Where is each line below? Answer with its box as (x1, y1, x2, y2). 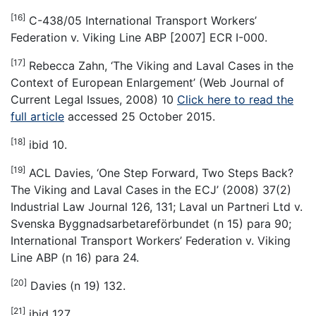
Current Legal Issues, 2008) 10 (11, 92, 177, 107)
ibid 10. (25, 138, 67, 152)
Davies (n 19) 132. (27, 279, 126, 293)
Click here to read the (177, 92, 293, 107)
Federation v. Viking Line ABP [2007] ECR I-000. (11, 30, 267, 45)
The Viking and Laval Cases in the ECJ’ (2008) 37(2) (11, 183, 291, 197)
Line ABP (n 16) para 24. (11, 250, 139, 265)
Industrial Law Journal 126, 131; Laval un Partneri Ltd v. (11, 200, 303, 214)
